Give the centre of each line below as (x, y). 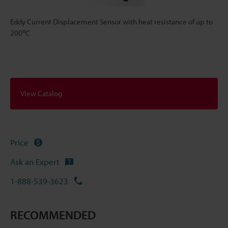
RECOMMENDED (53, 215)
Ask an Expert (35, 162)
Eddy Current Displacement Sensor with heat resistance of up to (111, 22)
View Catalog (41, 94)
